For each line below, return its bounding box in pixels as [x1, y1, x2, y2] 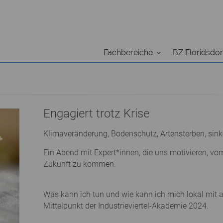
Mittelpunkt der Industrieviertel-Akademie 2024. [43, 201, 209, 211]
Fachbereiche [104, 48, 153, 57]
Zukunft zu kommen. [43, 159, 116, 169]
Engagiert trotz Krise [43, 107, 149, 120]
